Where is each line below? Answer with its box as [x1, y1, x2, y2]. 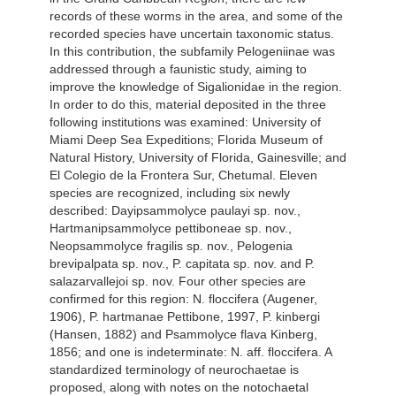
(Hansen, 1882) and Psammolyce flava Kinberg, [49, 327, 317, 342]
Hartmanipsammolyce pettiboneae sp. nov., [49, 221, 292, 236]
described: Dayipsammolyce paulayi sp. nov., [49, 203, 301, 218]
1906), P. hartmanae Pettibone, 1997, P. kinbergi [49, 309, 320, 324]
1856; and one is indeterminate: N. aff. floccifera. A [49, 345, 331, 360]
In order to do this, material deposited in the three [49, 97, 326, 112]
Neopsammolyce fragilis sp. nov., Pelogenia [49, 239, 293, 254]
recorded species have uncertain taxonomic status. [49, 27, 334, 42]
